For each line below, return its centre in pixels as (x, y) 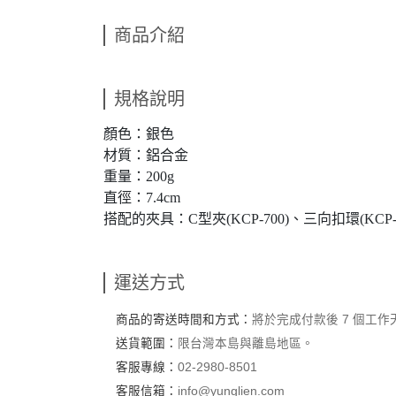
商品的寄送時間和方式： (183, 320)
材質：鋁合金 (146, 156)
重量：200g (139, 177)
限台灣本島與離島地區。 (245, 344)
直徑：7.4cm (142, 198)
